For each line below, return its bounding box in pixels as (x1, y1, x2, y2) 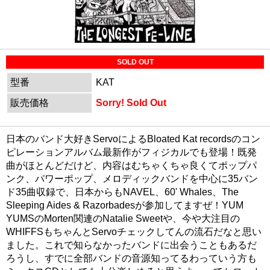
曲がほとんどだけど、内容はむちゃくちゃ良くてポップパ (6, 160, 257, 171)
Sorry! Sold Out (96, 98, 176, 108)
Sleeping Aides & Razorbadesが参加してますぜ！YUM (6, 200, 243, 211)
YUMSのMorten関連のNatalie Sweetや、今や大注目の (6, 213, 240, 224)
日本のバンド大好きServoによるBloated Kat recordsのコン (6, 134, 260, 145)
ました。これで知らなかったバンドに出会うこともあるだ (6, 240, 257, 251)
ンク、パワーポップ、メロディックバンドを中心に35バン (6, 174, 258, 184)
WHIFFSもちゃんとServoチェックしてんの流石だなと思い (6, 227, 262, 237)
